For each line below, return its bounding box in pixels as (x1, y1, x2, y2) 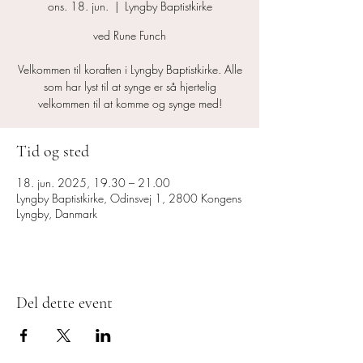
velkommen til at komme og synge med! (37, 96, 222, 111)
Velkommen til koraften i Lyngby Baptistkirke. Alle (17, 62, 242, 77)
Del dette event (16, 293, 113, 313)
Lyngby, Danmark (16, 206, 97, 221)
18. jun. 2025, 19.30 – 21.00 (16, 175, 170, 190)
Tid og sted (16, 142, 89, 161)
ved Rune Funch (93, 28, 166, 43)
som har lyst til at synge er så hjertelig (43, 79, 216, 94)
